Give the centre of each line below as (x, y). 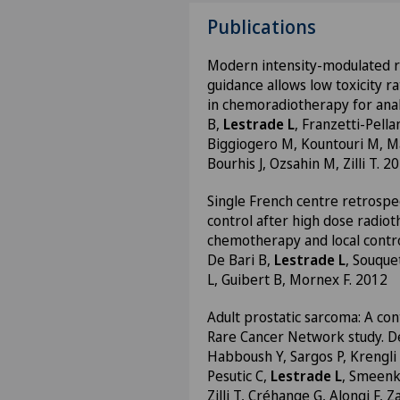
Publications (262, 27)
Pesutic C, (239, 376)
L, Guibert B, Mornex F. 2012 (297, 279)
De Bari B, (241, 260)
